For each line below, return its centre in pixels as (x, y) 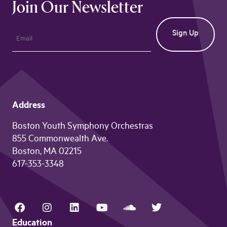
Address (29, 107)
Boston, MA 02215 (47, 153)
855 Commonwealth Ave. (60, 140)
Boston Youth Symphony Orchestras (83, 127)
